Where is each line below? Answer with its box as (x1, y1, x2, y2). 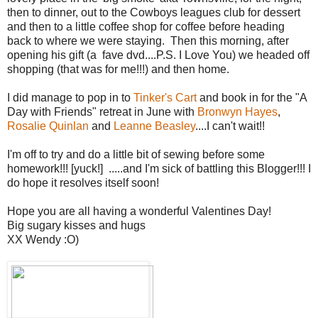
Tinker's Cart (133, 91, 197, 104)
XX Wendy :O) (7, 233, 79, 246)
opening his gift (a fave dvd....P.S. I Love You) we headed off (7, 48, 309, 61)
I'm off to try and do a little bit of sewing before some (7, 148, 265, 160)
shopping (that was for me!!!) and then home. (7, 62, 229, 75)
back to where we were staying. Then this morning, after (7, 34, 289, 47)
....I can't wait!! (195, 119, 265, 132)
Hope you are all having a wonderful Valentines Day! (7, 204, 271, 217)
